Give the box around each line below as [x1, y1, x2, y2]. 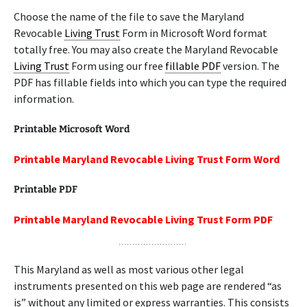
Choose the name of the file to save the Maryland [14, 10, 244, 23]
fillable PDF [165, 59, 221, 73]
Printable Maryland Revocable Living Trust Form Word [14, 152, 280, 166]
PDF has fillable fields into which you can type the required [14, 75, 286, 89]
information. [14, 92, 74, 106]
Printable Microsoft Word [14, 123, 130, 135]
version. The [221, 59, 280, 73]
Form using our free [69, 59, 165, 73]
